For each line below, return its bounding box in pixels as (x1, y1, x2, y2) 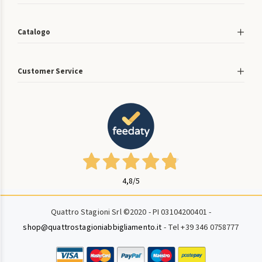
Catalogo (18, 26, 50, 37)
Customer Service (18, 65, 83, 77)
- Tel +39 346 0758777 (161, 221, 239, 233)
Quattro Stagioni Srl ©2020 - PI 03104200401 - (50, 206, 212, 218)
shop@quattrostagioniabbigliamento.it (23, 221, 162, 233)
